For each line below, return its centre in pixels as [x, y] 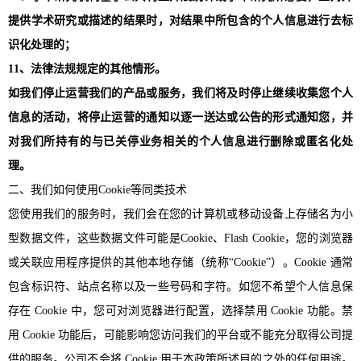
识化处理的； [42, 44]
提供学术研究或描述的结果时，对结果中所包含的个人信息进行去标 [180, 20]
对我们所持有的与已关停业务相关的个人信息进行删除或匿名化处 [180, 141]
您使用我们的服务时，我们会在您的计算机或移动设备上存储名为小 [180, 214]
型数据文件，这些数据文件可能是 [94, 238]
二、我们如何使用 [53, 189]
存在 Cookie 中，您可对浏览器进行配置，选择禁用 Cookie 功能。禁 [180, 310]
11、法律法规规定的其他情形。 [87, 68]
